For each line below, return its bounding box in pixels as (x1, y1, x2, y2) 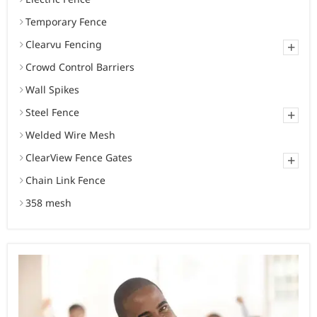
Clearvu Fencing (25, 38, 102, 52)
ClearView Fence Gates (25, 151, 132, 165)
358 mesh (25, 196, 71, 210)
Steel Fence (25, 105, 79, 120)
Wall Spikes (25, 83, 79, 97)
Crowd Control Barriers (25, 60, 134, 74)
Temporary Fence (25, 15, 107, 29)
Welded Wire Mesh (25, 128, 115, 142)
